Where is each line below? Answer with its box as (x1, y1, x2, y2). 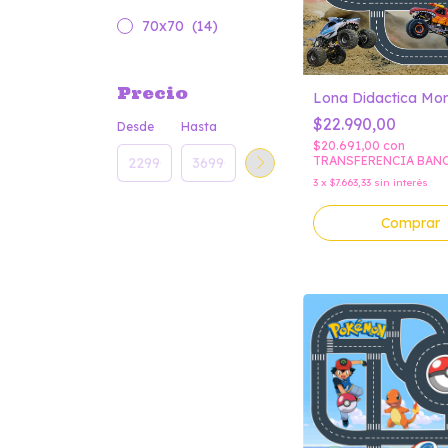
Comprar (381, 213, 441, 232)
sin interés (374, 175, 428, 189)
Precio (117, 83, 188, 103)
